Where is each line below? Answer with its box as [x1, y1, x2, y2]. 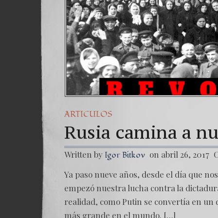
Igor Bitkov [105, 149, 145, 161]
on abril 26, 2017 [149, 149, 209, 160]
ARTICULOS [64, 109, 112, 120]
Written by [64, 149, 105, 160]
